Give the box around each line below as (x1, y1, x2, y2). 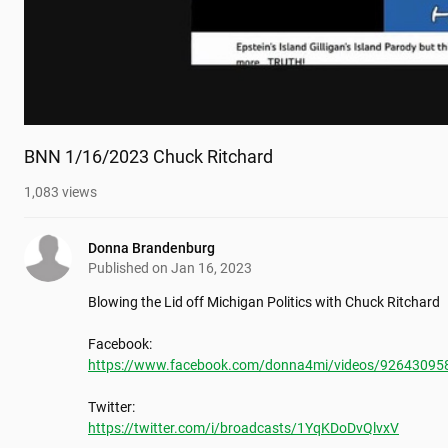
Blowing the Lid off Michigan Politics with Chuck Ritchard (88, 294, 440, 311)
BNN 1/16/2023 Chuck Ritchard (24, 146, 273, 168)
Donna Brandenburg (88, 240, 215, 257)
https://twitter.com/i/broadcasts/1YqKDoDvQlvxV (88, 420, 399, 437)
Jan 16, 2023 (171, 260, 252, 277)
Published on (88, 260, 171, 277)
